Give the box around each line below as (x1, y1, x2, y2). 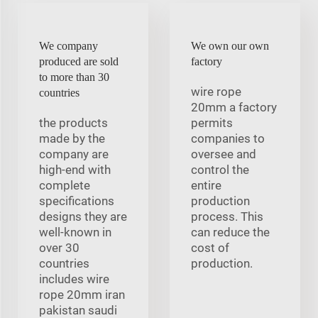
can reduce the (191, 224, 270, 239)
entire (191, 177, 221, 192)
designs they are (39, 209, 127, 224)
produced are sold (39, 55, 119, 67)
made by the (39, 131, 105, 146)
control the (191, 162, 249, 177)
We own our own (191, 39, 269, 52)
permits (191, 115, 233, 130)
